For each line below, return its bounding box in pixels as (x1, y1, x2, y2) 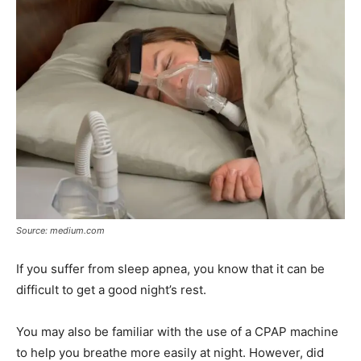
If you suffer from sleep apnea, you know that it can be (16, 260, 325, 276)
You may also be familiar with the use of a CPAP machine (16, 323, 338, 339)
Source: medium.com (16, 224, 105, 236)
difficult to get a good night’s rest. (16, 281, 206, 297)
